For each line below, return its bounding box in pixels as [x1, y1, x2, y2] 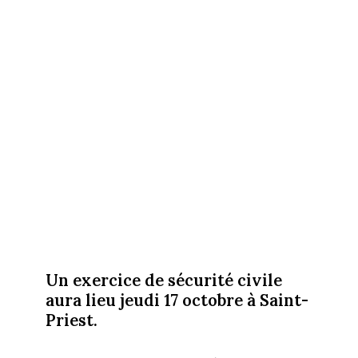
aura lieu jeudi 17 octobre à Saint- [45, 288, 308, 311]
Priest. [45, 308, 97, 331]
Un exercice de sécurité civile [45, 268, 282, 291]
